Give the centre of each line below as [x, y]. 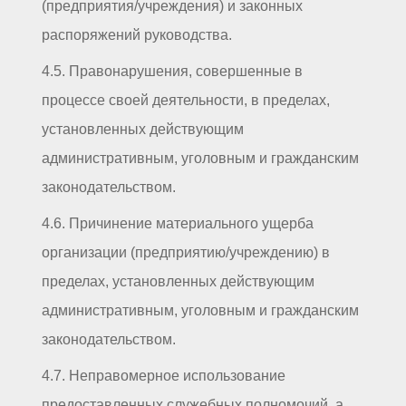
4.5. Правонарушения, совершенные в [172, 71]
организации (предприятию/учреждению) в [186, 252]
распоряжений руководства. [137, 34]
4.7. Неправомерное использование [164, 375]
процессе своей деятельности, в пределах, [186, 100]
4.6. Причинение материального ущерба [178, 223]
